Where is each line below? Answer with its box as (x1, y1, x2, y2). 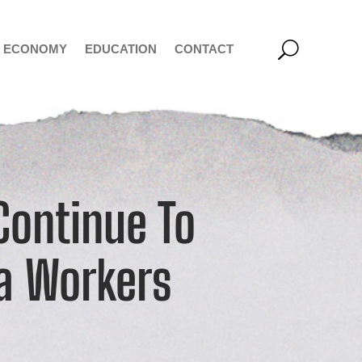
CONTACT (174, 42, 234, 56)
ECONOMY (2, 42, 67, 56)
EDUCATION (84, 42, 157, 56)
